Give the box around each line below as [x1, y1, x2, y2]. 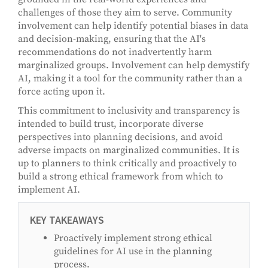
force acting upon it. [18, 86, 105, 98]
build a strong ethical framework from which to [18, 170, 223, 183]
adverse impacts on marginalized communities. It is [18, 144, 239, 157]
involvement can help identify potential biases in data [18, 20, 248, 32]
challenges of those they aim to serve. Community [18, 7, 232, 19]
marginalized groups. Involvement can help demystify [18, 59, 249, 72]
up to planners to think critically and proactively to [18, 157, 237, 170]
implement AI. [18, 184, 80, 196]
